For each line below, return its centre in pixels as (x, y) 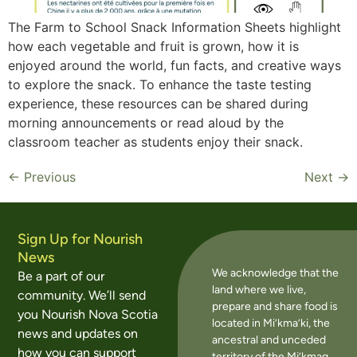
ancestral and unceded (269, 339)
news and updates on (78, 334)
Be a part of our (61, 277)
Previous (48, 177)
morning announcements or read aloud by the (146, 122)
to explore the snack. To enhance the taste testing (160, 84)
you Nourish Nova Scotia (88, 315)
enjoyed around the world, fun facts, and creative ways (175, 65)
